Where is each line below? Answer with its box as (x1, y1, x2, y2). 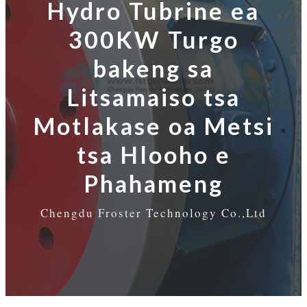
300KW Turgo (68, 25, 239, 54)
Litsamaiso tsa (66, 83, 241, 112)
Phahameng (84, 169, 223, 198)
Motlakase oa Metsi (33, 112, 274, 140)
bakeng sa (93, 54, 214, 83)
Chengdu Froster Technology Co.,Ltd (40, 205, 267, 221)
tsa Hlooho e (76, 140, 231, 169)
